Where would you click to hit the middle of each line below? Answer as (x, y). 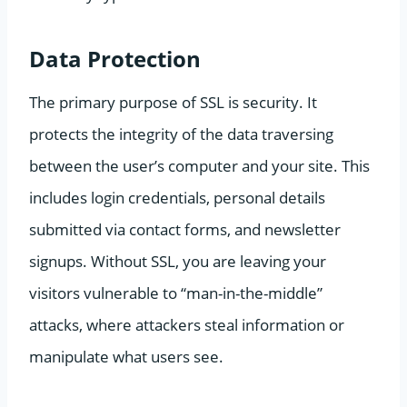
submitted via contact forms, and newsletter (185, 229)
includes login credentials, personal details (177, 197)
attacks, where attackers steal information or (187, 324)
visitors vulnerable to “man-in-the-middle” (176, 293)
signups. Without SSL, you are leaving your (178, 261)
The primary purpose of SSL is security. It (173, 102)
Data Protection (115, 58)
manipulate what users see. (126, 356)
